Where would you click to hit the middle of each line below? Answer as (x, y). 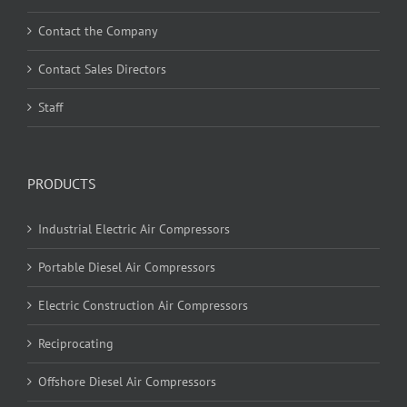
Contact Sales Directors (102, 69)
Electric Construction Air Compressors (143, 306)
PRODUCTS (62, 184)
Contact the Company (98, 31)
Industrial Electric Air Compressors (134, 229)
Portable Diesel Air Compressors (127, 268)
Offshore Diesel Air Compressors (127, 382)
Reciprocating (76, 344)
